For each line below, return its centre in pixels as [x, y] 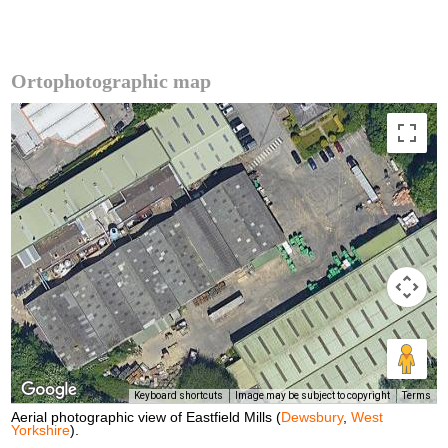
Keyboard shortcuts [178, 396]
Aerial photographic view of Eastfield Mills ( [146, 417]
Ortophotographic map [111, 80]
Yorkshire [41, 430]
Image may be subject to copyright [312, 396]
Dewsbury [312, 417]
